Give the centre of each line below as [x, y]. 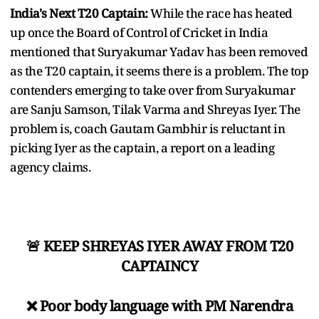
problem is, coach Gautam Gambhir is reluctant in [147, 128]
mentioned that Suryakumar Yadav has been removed [159, 51]
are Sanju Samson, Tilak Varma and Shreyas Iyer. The [155, 109]
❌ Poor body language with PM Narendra [159, 305]
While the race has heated [221, 13]
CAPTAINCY [159, 266]
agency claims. [52, 167]
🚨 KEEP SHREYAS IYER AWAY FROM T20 [159, 246]
